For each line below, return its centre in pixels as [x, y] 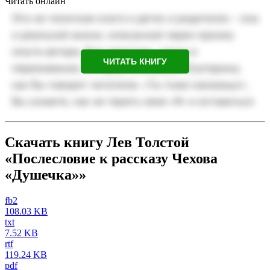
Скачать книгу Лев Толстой [97, 143]
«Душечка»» [46, 175]
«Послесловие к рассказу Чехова [111, 159]
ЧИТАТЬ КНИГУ [135, 62]
